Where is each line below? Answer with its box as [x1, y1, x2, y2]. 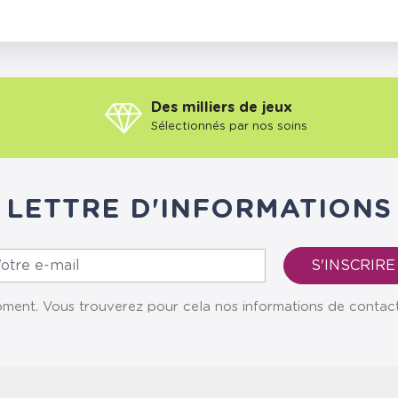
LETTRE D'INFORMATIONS [6, 196, 392, 224]
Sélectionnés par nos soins [151, 121, 307, 133]
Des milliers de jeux [151, 100, 292, 115]
